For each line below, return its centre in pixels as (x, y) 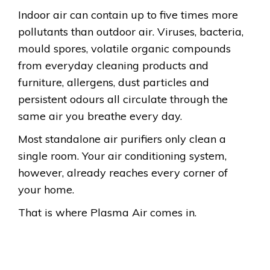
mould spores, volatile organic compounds (124, 48)
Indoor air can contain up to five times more (128, 14)
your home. (46, 189)
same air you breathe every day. (100, 116)
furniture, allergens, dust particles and (114, 82)
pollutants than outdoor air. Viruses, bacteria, (131, 31)
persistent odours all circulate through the (123, 99)
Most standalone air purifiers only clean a (122, 139)
